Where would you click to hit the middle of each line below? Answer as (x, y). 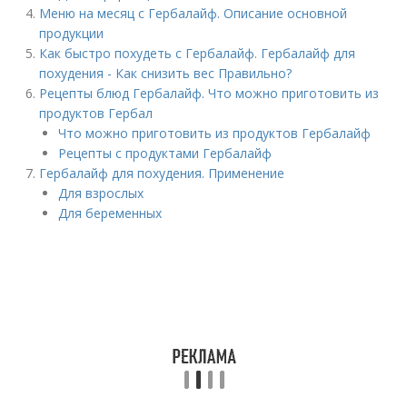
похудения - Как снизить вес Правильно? (166, 73)
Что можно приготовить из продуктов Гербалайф (215, 133)
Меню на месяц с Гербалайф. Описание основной (194, 13)
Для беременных (110, 213)
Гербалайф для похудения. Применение (162, 173)
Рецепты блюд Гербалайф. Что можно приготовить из (209, 93)
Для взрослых (101, 193)
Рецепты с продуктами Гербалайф (165, 153)
